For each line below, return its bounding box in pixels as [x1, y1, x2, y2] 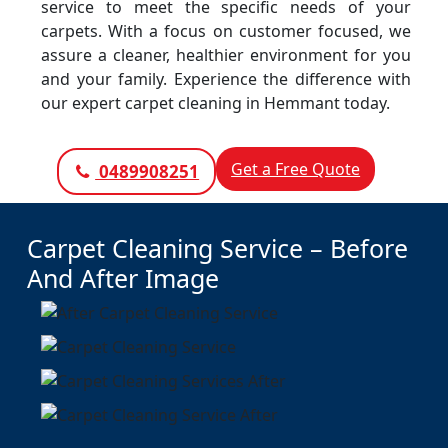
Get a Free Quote [231, 158, 361, 180]
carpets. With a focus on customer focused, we [41, 20, 411, 42]
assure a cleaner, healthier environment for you [41, 44, 411, 66]
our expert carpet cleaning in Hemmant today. [41, 92, 390, 114]
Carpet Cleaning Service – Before [27, 231, 408, 265]
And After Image [27, 261, 219, 295]
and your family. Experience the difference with [41, 68, 411, 90]
